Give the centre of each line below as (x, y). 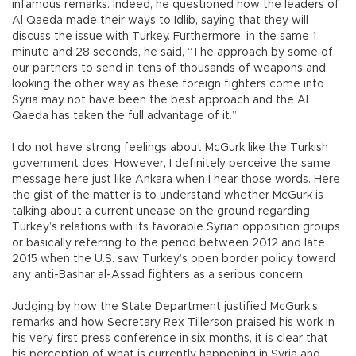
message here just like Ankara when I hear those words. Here (176, 180)
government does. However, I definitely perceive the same (171, 164)
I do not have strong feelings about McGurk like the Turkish (170, 148)
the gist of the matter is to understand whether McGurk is (168, 196)
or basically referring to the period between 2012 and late (168, 244)
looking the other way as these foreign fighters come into (168, 85)
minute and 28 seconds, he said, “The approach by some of (172, 53)
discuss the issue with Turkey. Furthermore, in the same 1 (164, 37)
